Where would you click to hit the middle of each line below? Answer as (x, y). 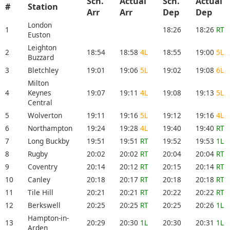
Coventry (43, 167)
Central (40, 103)
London (40, 25)
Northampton (50, 128)
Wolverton (45, 116)
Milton (38, 83)
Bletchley (43, 70)
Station (43, 7)
